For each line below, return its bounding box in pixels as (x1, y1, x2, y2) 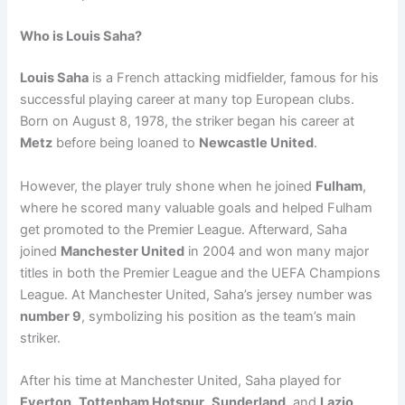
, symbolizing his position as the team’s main (81, 307, 357, 325)
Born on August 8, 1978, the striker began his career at (20, 113, 355, 130)
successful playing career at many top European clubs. (20, 91, 355, 108)
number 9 (20, 307, 82, 325)
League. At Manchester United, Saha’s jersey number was (20, 286, 373, 303)
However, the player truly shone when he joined (20, 177, 316, 194)
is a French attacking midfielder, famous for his (89, 70, 380, 87)
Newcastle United (199, 135, 315, 152)
